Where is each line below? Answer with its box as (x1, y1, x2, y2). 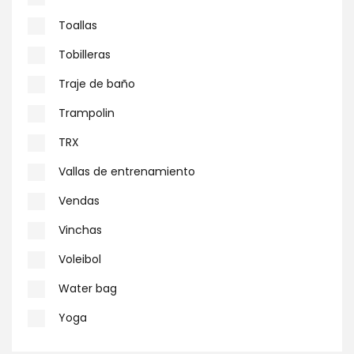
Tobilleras (58, 47, 111, 62)
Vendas (58, 193, 100, 209)
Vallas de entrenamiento (58, 164, 195, 179)
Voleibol (58, 251, 101, 267)
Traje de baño (58, 76, 135, 92)
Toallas (58, 17, 97, 33)
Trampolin (58, 105, 115, 121)
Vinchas (58, 222, 102, 238)
